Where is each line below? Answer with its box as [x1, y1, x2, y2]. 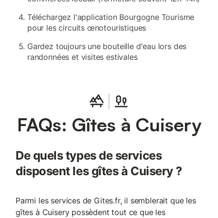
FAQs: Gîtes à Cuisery [17, 113, 201, 136]
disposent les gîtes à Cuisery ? [16, 164, 182, 178]
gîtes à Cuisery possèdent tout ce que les [16, 207, 165, 217]
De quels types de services [16, 148, 162, 163]
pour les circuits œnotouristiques [27, 23, 146, 33]
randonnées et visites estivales [27, 52, 138, 62]
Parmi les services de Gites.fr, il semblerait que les [16, 196, 196, 205]
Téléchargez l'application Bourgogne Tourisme [27, 12, 195, 22]
